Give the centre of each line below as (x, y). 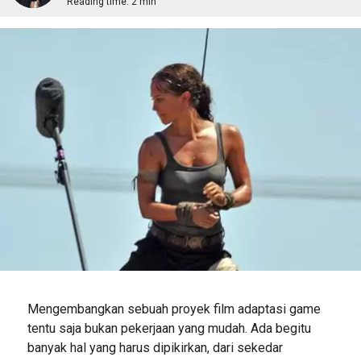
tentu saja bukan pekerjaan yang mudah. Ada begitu (169, 329)
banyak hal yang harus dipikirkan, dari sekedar (155, 348)
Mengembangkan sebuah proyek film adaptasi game (174, 309)
